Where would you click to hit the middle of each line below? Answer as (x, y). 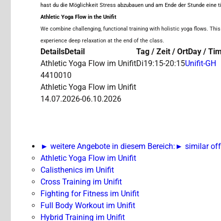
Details (53, 52)
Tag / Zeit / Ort (162, 52)
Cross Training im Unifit (81, 182)
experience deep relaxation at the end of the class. (102, 41)
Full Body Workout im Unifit (88, 206)
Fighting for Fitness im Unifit (90, 194)
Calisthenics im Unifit (77, 170)
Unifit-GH (201, 64)
